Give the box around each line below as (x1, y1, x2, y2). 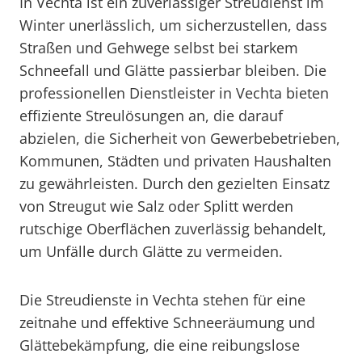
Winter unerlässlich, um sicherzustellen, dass (19, 15, 327, 35)
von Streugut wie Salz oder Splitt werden (19, 196, 293, 216)
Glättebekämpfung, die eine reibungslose (19, 335, 300, 355)
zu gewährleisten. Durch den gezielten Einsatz (19, 174, 330, 193)
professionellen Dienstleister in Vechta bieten (19, 83, 329, 103)
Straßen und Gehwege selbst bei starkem (19, 38, 298, 57)
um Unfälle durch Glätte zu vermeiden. (19, 242, 283, 261)
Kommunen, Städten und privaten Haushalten (19, 151, 331, 170)
